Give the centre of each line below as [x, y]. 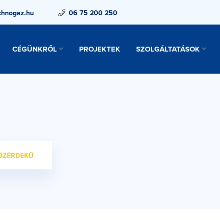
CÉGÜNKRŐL [34, 49]
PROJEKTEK [99, 49]
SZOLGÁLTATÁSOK [168, 49]
